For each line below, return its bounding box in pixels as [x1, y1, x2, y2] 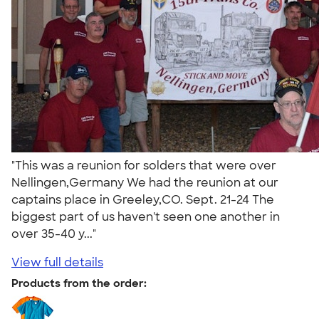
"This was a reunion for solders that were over [11, 157, 276, 173]
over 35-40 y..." [11, 226, 102, 241]
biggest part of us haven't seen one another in [11, 209, 280, 224]
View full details [11, 254, 103, 270]
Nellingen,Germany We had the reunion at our [11, 174, 278, 190]
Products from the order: [11, 276, 147, 291]
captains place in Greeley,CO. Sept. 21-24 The [11, 192, 274, 207]
